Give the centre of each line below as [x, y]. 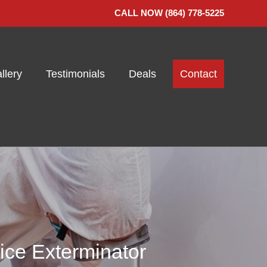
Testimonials [75, 74]
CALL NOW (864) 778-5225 [169, 13]
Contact [198, 74]
